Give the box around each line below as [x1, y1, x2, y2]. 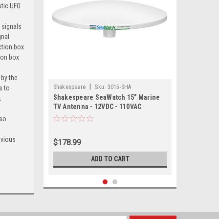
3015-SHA [107, 84, 131, 90]
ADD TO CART [90, 155, 130, 163]
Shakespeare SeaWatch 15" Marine [53, 93, 160, 101]
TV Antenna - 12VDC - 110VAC [53, 103, 142, 110]
